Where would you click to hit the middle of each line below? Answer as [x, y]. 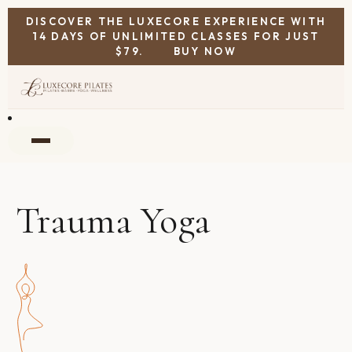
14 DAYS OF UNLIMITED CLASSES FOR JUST [176, 36]
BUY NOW [205, 51]
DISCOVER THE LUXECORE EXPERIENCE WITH [176, 21]
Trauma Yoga [114, 221]
